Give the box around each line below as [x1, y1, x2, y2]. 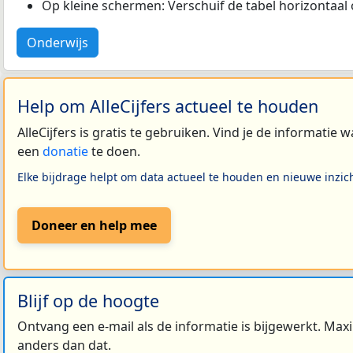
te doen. [88, 143, 140, 161]
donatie [43, 143, 88, 161]
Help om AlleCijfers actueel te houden [17, 95, 318, 118]
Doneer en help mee [32, 216, 157, 234]
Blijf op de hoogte [17, 288, 159, 312]
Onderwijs [27, 33, 88, 51]
